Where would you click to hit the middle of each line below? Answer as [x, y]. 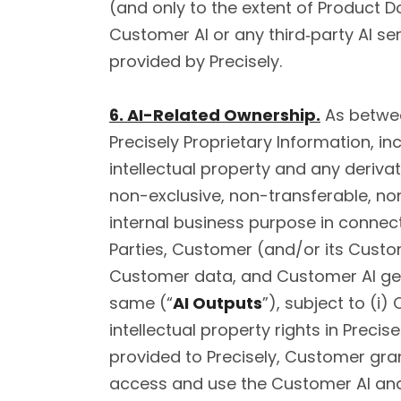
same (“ [141, 303]
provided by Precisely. [196, 61]
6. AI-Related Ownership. [215, 115]
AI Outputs [218, 303]
